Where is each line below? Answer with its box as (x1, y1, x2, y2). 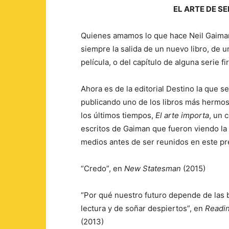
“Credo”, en (81, 164, 124, 173)
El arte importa (155, 110, 209, 120)
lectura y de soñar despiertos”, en (81, 203, 205, 213)
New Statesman (124, 164, 181, 173)
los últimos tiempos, (81, 110, 155, 120)
